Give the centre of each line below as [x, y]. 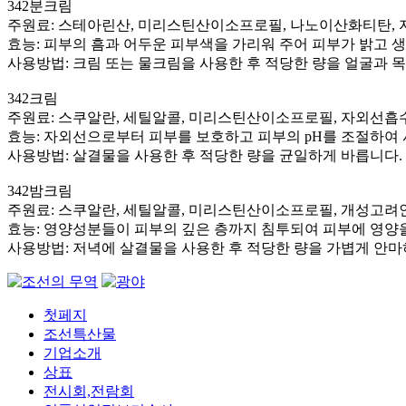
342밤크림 [40, 190]
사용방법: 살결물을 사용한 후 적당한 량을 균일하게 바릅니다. [205, 155]
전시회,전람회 [89, 391]
